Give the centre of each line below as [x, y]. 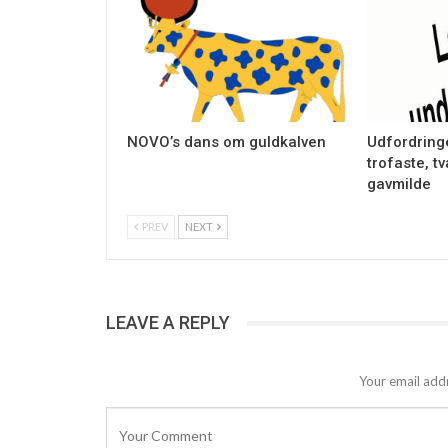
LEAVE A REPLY [168, 323]
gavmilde [398, 184]
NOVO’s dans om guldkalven [226, 142]
